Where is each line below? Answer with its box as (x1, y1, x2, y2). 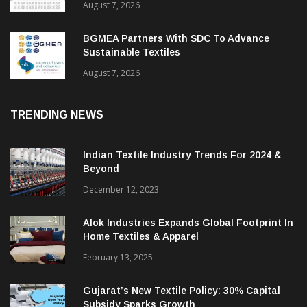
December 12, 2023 (83, 184, 159, 196)
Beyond (83, 163, 119, 175)
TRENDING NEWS (10, 109, 103, 121)
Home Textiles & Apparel (83, 231, 199, 243)
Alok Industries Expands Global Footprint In (83, 217, 293, 229)
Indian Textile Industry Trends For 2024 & (83, 149, 282, 161)
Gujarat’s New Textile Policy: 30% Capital (83, 285, 280, 297)
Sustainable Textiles (83, 47, 180, 58)
